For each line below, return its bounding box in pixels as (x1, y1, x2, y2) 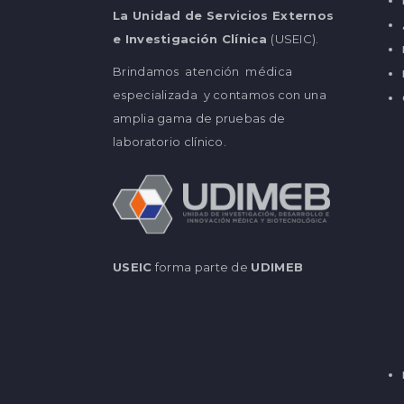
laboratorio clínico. (113, 134, 227, 149)
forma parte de (151, 260, 252, 275)
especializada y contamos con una (113, 87, 326, 102)
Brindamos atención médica (113, 64, 293, 78)
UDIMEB (251, 260, 304, 275)
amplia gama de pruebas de (113, 111, 286, 125)
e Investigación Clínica (113, 32, 271, 46)
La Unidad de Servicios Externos (113, 8, 335, 23)
